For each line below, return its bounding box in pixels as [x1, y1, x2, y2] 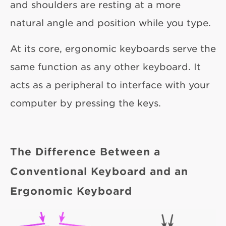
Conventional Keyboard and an [10, 164, 188, 177]
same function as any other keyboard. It [10, 61, 201, 72]
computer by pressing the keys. [10, 97, 161, 108]
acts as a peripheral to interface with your [10, 79, 210, 90]
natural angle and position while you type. [10, 17, 211, 28]
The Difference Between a [10, 145, 160, 157]
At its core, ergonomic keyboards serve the [10, 42, 216, 54]
